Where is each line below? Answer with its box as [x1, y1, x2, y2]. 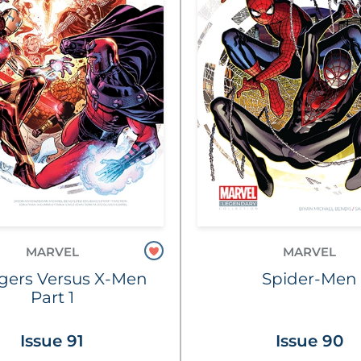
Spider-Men [261, 269, 357, 288]
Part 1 [30, 288, 74, 307]
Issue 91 [20, 331, 84, 351]
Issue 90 [275, 331, 343, 351]
